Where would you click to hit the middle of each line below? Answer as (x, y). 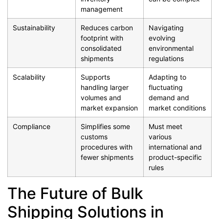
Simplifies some (105, 127)
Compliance (32, 127)
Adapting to (167, 77)
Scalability (29, 77)
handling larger (105, 88)
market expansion (109, 108)
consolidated (101, 48)
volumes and (101, 98)
